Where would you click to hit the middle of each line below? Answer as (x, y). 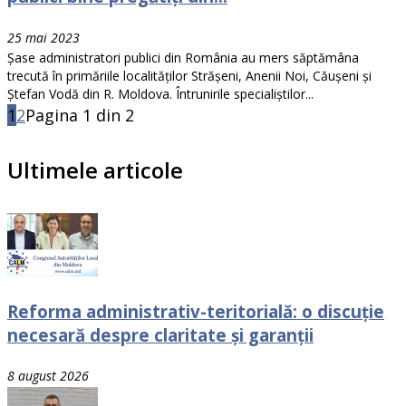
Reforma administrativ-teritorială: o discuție (196, 311)
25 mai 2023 (43, 38)
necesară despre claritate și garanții (160, 334)
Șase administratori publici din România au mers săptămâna (183, 58)
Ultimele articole (95, 170)
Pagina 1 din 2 (80, 116)
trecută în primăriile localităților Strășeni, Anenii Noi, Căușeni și (189, 76)
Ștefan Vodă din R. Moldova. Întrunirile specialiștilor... (160, 94)
